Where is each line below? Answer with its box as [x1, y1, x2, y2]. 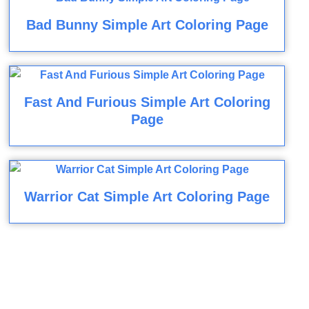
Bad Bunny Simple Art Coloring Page [26, 17, 268, 33]
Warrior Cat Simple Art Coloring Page [24, 189, 270, 205]
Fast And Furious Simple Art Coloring [23, 94, 270, 110]
